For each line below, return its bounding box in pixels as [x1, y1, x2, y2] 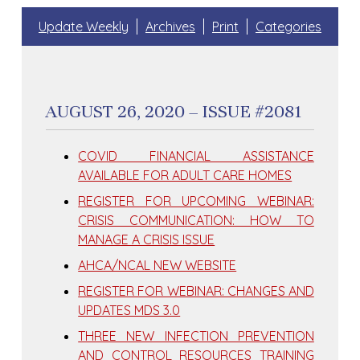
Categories [256, 18, 321, 35]
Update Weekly [39, 18, 129, 35]
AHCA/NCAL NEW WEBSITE [78, 257, 237, 274]
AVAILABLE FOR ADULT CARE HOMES [78, 167, 292, 184]
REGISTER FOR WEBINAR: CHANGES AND [78, 283, 314, 300]
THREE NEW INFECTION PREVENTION [78, 328, 314, 345]
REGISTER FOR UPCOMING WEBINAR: [78, 193, 314, 210]
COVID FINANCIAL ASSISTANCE [78, 148, 314, 165]
